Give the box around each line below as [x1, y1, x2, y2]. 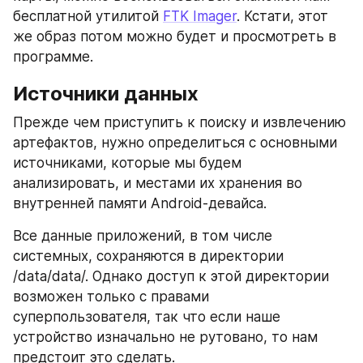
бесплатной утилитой [13, 7, 163, 24]
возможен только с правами [13, 288, 209, 305]
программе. [13, 48, 93, 65]
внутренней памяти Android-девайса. [13, 194, 267, 211]
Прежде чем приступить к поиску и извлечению [13, 113, 346, 130]
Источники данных [13, 81, 199, 105]
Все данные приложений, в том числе [13, 227, 272, 244]
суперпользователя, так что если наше [13, 308, 280, 325]
